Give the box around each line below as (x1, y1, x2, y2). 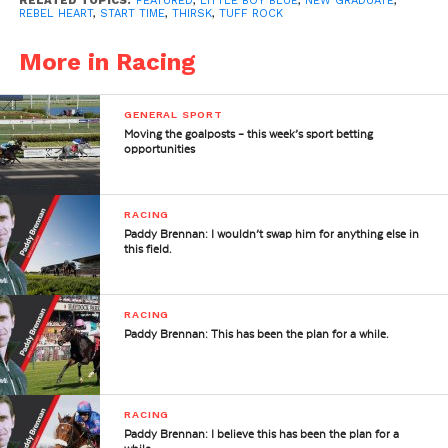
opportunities (124, 142, 196, 156)
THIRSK (171, 6, 212, 20)
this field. (124, 242, 173, 256)
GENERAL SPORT (124, 107, 223, 121)
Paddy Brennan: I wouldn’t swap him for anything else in (124, 227, 420, 241)
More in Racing (18, 47, 196, 76)
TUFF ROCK (218, 6, 283, 20)
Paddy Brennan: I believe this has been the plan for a (124, 427, 400, 441)
